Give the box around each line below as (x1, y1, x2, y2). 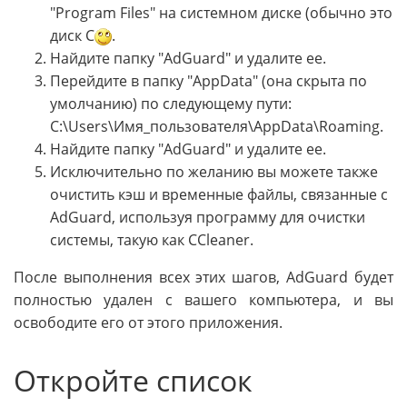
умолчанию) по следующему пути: (50, 93, 292, 114)
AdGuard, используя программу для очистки (50, 206, 365, 227)
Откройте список (14, 360, 253, 400)
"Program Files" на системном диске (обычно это (50, 2, 392, 23)
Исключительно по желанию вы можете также (50, 161, 378, 182)
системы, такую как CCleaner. (50, 229, 253, 250)
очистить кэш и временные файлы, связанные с (50, 184, 388, 204)
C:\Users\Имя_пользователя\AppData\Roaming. (50, 115, 383, 136)
